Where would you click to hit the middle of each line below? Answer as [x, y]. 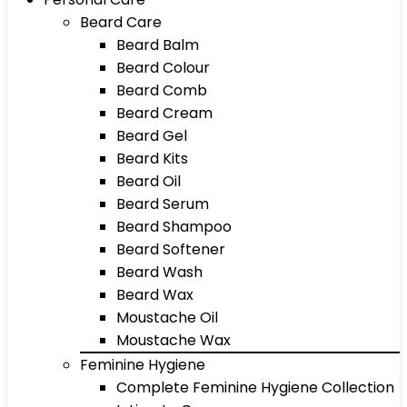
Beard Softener [171, 249]
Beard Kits [152, 159]
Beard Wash [159, 272]
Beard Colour [163, 68]
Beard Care [121, 22]
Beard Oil [149, 181]
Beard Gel [152, 136]
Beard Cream [164, 113]
